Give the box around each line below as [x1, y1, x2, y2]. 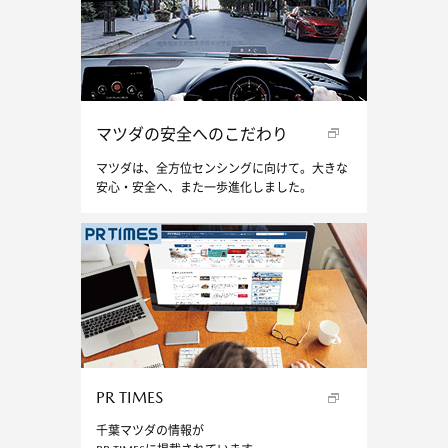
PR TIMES [95, 388, 163, 408]
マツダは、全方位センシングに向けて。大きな [95, 162, 348, 177]
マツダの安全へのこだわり [95, 125, 288, 145]
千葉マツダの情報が [95, 424, 204, 439]
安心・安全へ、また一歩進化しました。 [95, 181, 312, 196]
